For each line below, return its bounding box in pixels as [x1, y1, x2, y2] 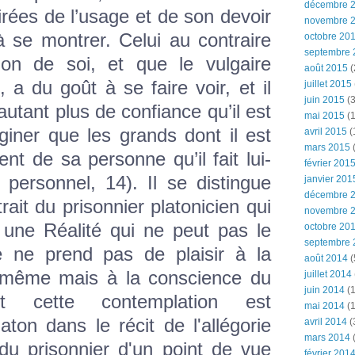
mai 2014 [304, 300, 345, 311]
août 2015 [304, 63, 348, 74]
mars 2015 [304, 142, 350, 153]
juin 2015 [304, 94, 345, 105]
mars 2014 [304, 332, 350, 343]
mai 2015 [304, 110, 345, 121]
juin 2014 [304, 284, 345, 296]
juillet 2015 [304, 78, 352, 90]
